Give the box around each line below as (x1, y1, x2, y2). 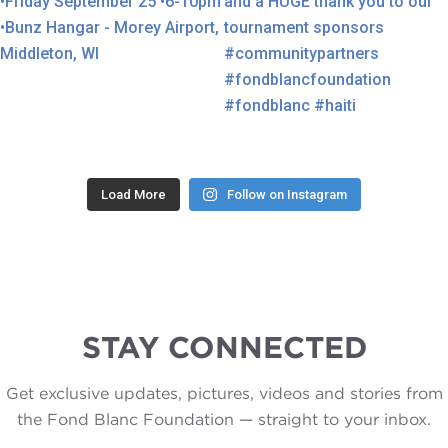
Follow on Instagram (226, 187, 347, 202)
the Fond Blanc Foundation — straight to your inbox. (17, 410, 431, 429)
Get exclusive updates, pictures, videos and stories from (5, 384, 443, 403)
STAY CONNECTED (81, 329, 367, 365)
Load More (101, 187, 167, 202)
